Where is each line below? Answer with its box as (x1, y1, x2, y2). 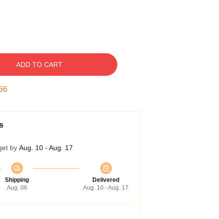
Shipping (5, 176, 29, 183)
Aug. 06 (6, 184, 27, 191)
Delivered (92, 176, 119, 183)
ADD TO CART (16, 61, 63, 68)
